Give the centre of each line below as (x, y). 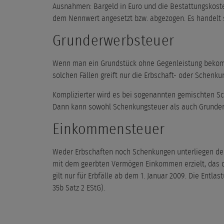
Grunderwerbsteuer (113, 41)
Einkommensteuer (109, 129)
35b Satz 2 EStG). (79, 188)
